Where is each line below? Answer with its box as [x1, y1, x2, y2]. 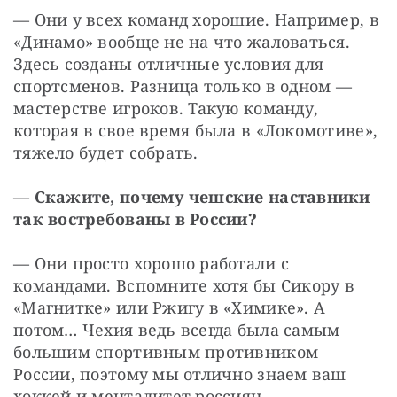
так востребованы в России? [13, 208, 258, 230]
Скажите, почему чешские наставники [34, 186, 370, 208]
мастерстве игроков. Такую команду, [13, 97, 319, 120]
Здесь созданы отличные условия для [13, 53, 324, 75]
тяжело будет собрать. [13, 142, 198, 164]
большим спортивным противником [13, 341, 319, 363]
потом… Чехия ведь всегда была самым [13, 319, 340, 341]
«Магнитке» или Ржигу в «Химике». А [13, 297, 326, 319]
